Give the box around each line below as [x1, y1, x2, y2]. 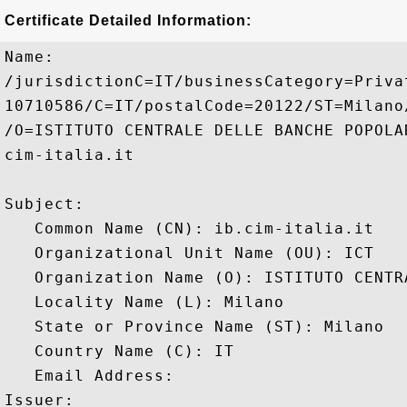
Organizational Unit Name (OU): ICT [5, 244, 374, 262]
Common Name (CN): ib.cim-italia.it [5, 220, 374, 237]
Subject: [5, 195, 94, 213]
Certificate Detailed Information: [5, 13, 252, 28]
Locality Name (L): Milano [5, 293, 284, 311]
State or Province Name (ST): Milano [5, 318, 384, 335]
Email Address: [5, 367, 184, 384]
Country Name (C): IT [5, 342, 234, 360]
